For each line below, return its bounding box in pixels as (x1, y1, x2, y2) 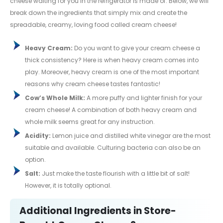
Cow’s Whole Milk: (24, 93, 85, 102)
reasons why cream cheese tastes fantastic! (24, 79, 160, 88)
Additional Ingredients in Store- (19, 204, 176, 218)
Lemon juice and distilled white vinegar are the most (50, 131, 211, 140)
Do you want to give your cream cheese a (72, 43, 200, 52)
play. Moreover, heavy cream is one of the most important (24, 67, 199, 76)
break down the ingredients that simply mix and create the (10, 8, 187, 17)
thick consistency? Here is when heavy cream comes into (24, 55, 199, 64)
